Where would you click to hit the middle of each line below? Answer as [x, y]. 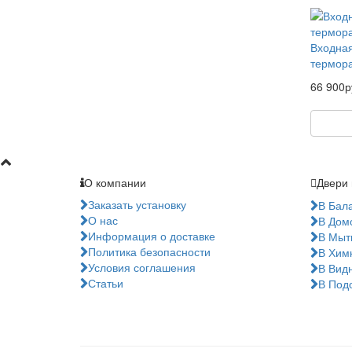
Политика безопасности [149, 251]
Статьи [106, 283]
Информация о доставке [152, 236]
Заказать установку [137, 204]
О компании [115, 182]
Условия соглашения [142, 267]
